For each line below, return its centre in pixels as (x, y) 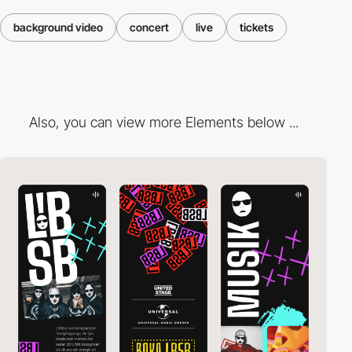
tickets (257, 27)
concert (149, 27)
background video (58, 27)
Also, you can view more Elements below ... (163, 123)
